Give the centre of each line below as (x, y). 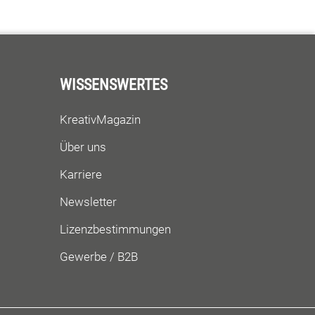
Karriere (81, 175)
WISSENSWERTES (114, 85)
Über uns (83, 147)
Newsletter (88, 202)
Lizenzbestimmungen (115, 230)
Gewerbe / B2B (99, 257)
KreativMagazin (100, 120)
